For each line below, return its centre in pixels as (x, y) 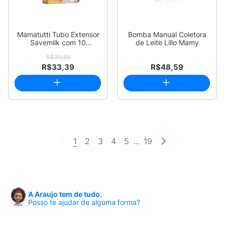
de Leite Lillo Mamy (167, 42)
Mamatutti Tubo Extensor (58, 34)
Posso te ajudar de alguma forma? (84, 202)
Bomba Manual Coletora (167, 34)
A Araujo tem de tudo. (65, 194)
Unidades (58, 50)
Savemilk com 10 (58, 42)
